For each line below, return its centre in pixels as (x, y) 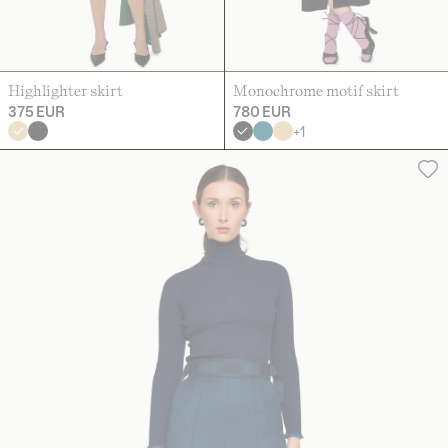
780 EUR (261, 111)
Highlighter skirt (65, 90)
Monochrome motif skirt (315, 90)
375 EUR (36, 111)
